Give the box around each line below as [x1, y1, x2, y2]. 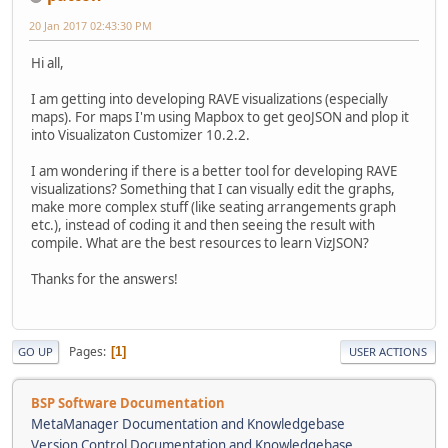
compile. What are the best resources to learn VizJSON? [31, 233, 369, 252]
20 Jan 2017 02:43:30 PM [29, 17, 152, 33]
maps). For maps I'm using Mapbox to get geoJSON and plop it [31, 107, 409, 126]
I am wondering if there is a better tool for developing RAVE [31, 161, 397, 180]
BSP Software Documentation [31, 394, 225, 413]
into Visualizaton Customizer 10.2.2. [31, 125, 250, 144]
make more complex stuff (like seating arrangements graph [31, 197, 396, 216]
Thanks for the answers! [31, 269, 178, 288]
